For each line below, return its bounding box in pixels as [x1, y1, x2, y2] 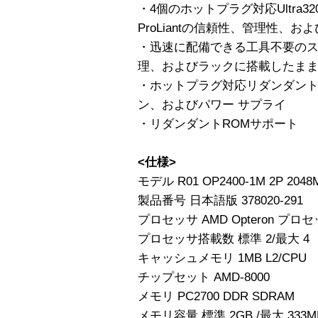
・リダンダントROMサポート [138, 116, 298, 131]
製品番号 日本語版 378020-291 [138, 193, 303, 207]
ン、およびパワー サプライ [138, 97, 286, 111]
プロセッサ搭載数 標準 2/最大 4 [138, 231, 309, 246]
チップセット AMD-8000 [138, 270, 270, 284]
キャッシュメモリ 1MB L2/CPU [138, 251, 307, 265]
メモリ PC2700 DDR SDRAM [138, 289, 295, 303]
